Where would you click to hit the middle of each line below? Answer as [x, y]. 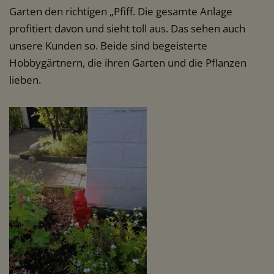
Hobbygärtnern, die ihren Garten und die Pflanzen [128, 63]
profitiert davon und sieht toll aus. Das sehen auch [127, 29]
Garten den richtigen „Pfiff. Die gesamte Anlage [121, 12]
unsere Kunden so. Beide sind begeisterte [108, 46]
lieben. [25, 80]
